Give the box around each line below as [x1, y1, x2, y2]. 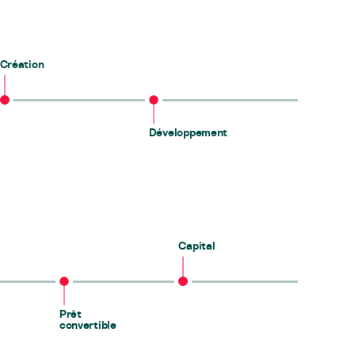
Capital [178, 239, 216, 253]
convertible [59, 318, 116, 332]
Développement [148, 125, 228, 139]
